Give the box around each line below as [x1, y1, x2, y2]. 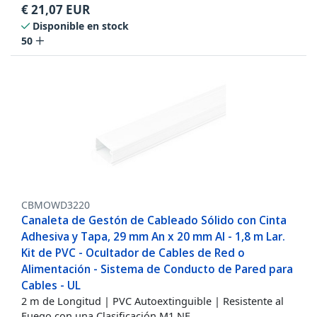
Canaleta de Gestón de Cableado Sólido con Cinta [21, 212, 287, 229]
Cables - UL [21, 277, 81, 294]
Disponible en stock [33, 19, 129, 33]
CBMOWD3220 [21, 198, 90, 212]
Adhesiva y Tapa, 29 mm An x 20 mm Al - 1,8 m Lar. [21, 229, 285, 245]
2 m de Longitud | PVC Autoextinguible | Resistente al [21, 294, 284, 309]
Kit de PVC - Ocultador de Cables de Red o [21, 245, 245, 261]
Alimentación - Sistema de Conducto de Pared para [21, 261, 293, 277]
